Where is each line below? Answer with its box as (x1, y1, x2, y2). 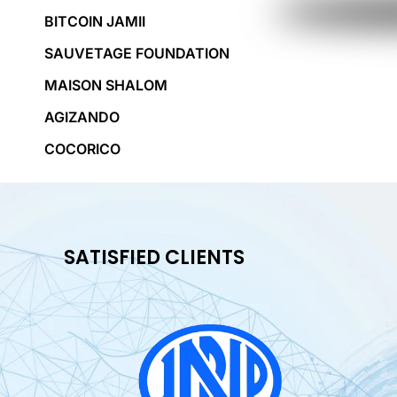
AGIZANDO (44, 108, 120, 126)
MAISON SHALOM (44, 76, 167, 94)
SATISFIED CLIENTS (64, 244, 245, 271)
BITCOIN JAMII (44, 12, 145, 30)
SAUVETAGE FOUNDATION (44, 44, 230, 62)
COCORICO (44, 140, 121, 158)
